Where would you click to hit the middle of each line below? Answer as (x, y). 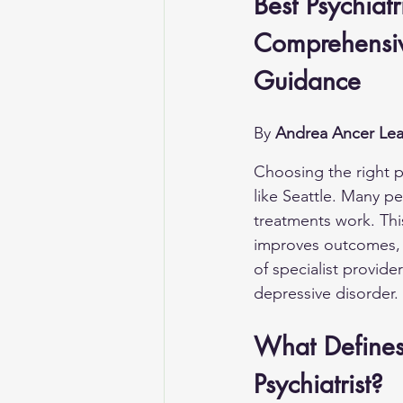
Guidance (307, 81)
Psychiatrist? (318, 384)
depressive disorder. (326, 293)
